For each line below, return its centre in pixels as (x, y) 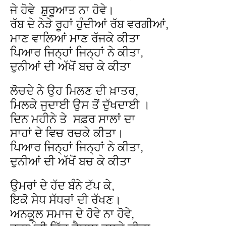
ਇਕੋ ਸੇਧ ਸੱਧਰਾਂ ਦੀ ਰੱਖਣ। (66, 200)
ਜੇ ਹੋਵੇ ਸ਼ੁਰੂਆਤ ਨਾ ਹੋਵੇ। (62, 10)
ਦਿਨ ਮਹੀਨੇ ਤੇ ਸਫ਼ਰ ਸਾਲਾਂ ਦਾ (73, 119)
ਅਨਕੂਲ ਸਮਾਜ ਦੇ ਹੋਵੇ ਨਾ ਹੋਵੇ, (72, 214)
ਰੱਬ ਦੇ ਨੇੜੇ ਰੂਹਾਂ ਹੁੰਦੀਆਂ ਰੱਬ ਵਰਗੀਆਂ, (89, 24)
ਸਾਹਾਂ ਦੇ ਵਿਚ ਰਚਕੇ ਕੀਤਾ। (67, 133)
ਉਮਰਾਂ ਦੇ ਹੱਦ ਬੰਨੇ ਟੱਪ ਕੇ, (62, 185)
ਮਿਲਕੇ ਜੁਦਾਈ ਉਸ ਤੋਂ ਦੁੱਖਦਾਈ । (80, 105)
